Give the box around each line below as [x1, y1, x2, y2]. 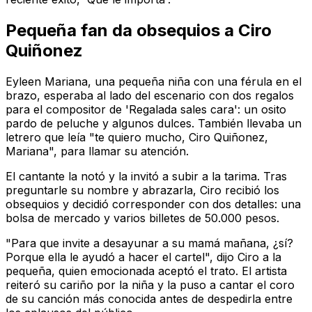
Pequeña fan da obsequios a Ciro [6, 19, 272, 40]
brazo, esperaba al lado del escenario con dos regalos [6, 88, 294, 102]
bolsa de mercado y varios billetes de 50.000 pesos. [6, 210, 279, 225]
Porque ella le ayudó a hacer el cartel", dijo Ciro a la [6, 249, 281, 264]
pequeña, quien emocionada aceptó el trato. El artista [6, 263, 287, 278]
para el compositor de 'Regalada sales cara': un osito [6, 102, 286, 116]
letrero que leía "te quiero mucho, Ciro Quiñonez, [6, 130, 268, 144]
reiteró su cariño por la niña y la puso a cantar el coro [6, 277, 295, 292]
